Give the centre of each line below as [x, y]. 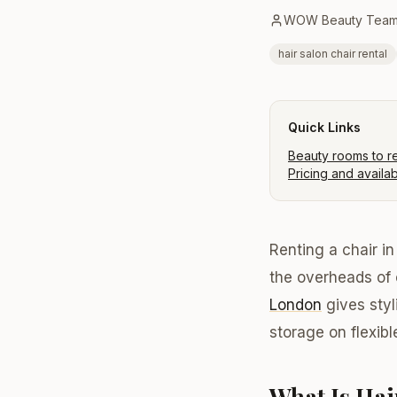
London [296, 305]
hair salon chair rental [333, 54]
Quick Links [324, 127]
